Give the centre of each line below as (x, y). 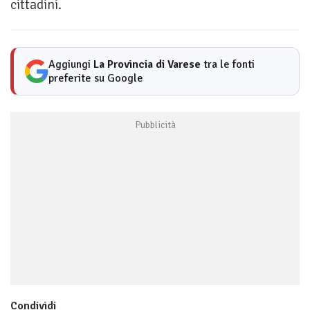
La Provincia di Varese (147, 65)
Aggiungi (71, 65)
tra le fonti (228, 65)
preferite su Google (96, 79)
